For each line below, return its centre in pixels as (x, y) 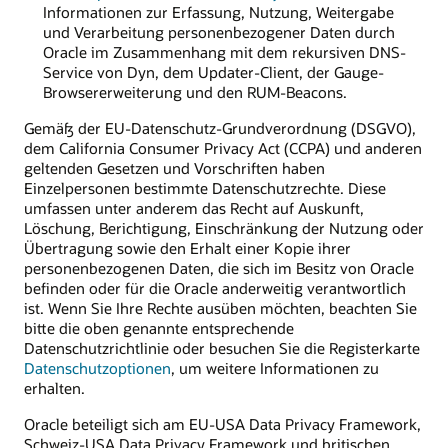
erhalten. (54, 388)
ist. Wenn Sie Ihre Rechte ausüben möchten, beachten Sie (220, 308)
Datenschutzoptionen (97, 368)
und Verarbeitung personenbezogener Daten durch (218, 31)
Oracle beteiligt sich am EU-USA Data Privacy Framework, (222, 424)
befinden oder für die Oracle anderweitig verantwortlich (215, 288)
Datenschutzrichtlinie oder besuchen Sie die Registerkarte (222, 348)
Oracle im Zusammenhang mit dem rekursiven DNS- (224, 51)
